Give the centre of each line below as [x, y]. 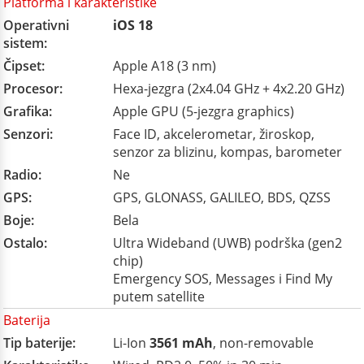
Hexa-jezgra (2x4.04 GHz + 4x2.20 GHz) [229, 89]
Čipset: [24, 66]
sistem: [25, 43]
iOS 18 [133, 25]
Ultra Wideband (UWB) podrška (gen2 [227, 243]
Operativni [36, 25]
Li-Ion [131, 343]
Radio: [22, 175]
